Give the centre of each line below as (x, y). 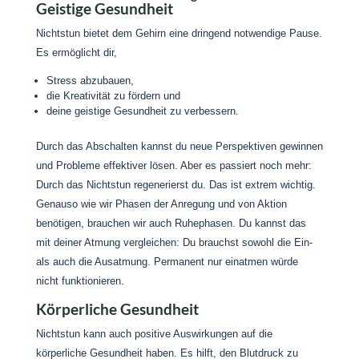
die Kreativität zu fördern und (113, 96)
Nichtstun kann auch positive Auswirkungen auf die (154, 334)
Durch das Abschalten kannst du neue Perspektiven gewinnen (179, 146)
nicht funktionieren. (80, 281)
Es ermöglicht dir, (76, 52)
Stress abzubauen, (90, 81)
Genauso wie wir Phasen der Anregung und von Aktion (161, 204)
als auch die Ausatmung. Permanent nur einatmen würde (167, 262)
